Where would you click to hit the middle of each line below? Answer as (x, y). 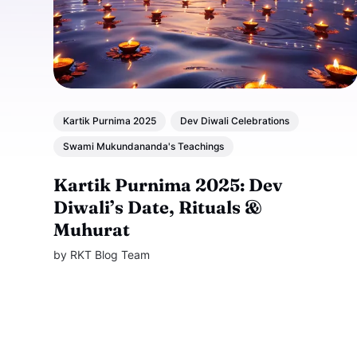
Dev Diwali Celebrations (235, 121)
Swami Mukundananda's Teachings (144, 147)
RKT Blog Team (110, 254)
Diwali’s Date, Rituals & (158, 207)
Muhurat (92, 229)
